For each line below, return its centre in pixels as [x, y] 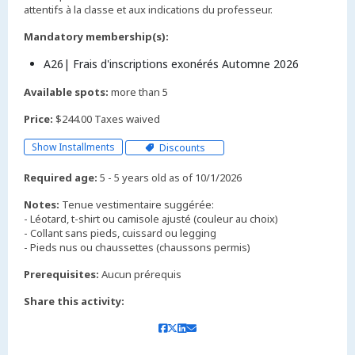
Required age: [61, 177]
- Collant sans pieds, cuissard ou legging [120, 233]
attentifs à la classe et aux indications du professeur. [148, 10]
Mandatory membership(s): [96, 37]
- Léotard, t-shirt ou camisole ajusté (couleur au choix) [151, 218]
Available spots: [66, 92]
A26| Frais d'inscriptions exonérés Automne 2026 [171, 64]
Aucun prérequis [141, 274]
